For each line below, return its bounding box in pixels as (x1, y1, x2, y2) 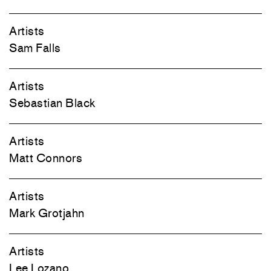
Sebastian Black (9, 96, 96, 110)
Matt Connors (9, 151, 82, 165)
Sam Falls (9, 41, 61, 55)
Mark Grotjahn (9, 206, 85, 220)
